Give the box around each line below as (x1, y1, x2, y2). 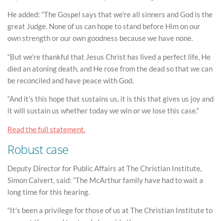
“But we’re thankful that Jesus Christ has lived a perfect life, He (7, 52, 211, 61)
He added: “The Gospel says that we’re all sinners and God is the (7, 10, 213, 19)
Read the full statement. (7, 124, 85, 134)
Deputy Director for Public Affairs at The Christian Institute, (7, 163, 202, 173)
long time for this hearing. (7, 187, 90, 196)
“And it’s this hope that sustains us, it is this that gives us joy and (7, 94, 214, 104)
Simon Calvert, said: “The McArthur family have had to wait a (7, 175, 203, 184)
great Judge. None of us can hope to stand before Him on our (7, 22, 200, 31)
